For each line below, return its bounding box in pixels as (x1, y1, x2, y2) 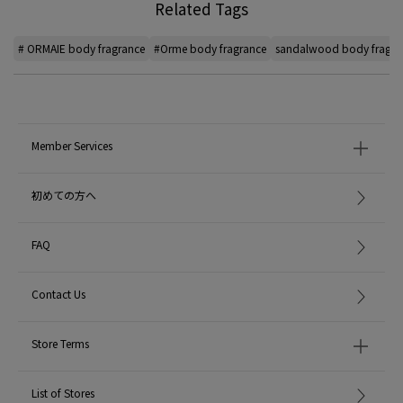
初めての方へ (31, 186, 96, 202)
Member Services (31, 137, 112, 153)
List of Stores (31, 384, 94, 400)
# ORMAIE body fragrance (18, 40, 145, 56)
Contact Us (31, 285, 85, 301)
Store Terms (31, 335, 89, 351)
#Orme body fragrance (154, 40, 266, 56)
